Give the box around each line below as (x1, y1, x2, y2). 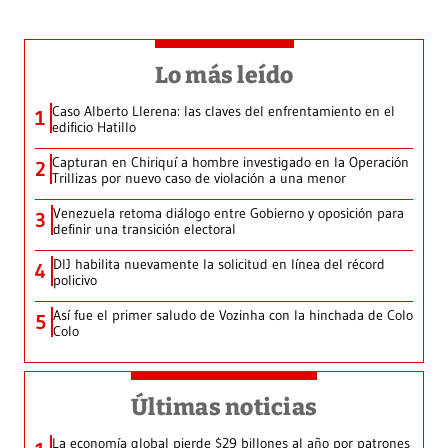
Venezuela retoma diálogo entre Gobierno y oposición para (53, 204, 404, 223)
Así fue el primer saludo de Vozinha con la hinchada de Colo (53, 306, 413, 325)
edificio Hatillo (52, 118, 136, 137)
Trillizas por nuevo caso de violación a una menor (52, 169, 346, 188)
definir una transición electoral (53, 220, 236, 239)
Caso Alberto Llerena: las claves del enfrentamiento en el (52, 102, 395, 121)
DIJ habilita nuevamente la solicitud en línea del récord (53, 255, 385, 274)
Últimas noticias (131, 393, 317, 422)
